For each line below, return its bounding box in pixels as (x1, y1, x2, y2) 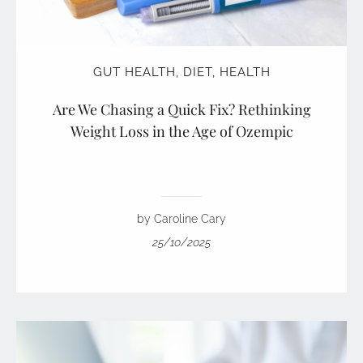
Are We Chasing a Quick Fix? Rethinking (52, 100, 311, 120)
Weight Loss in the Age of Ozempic (70, 122, 293, 142)
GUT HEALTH (92, 65, 176, 80)
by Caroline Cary (137, 212, 226, 226)
